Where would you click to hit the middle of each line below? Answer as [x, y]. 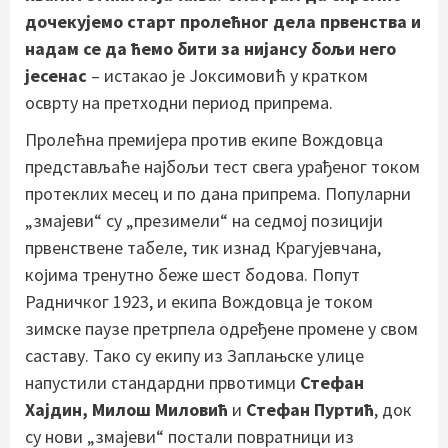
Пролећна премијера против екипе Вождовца [204, 139]
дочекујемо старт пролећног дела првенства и [223, 21]
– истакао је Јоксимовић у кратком [227, 75]
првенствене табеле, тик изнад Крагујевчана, [203, 247]
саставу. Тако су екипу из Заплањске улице [194, 355]
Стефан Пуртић [310, 409]
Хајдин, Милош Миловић [126, 409]
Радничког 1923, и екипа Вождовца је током [199, 301]
